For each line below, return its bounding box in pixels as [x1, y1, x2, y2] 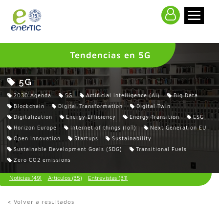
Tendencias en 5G [70, 50, 151, 60]
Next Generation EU [150, 124, 206, 131]
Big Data [174, 92, 198, 98]
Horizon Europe [14, 124, 57, 131]
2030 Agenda [14, 92, 51, 98]
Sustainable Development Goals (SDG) [14, 146, 122, 152]
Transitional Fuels [136, 146, 187, 152]
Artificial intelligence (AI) [86, 92, 160, 98]
